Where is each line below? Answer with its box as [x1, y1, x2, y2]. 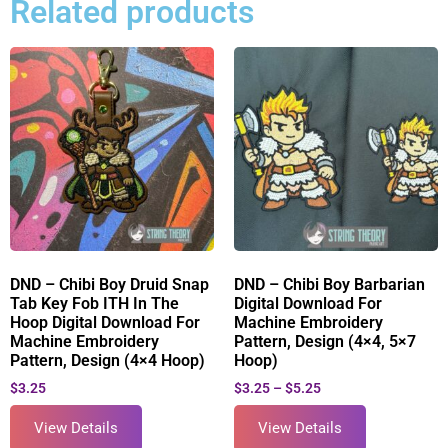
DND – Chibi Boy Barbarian [234, 275, 425, 295]
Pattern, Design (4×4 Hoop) [10, 351, 205, 371]
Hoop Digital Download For [10, 313, 200, 333]
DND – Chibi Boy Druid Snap [10, 275, 209, 295]
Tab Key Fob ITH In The [10, 294, 179, 314]
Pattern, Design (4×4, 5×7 [234, 332, 416, 352]
